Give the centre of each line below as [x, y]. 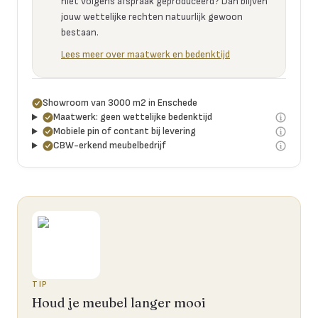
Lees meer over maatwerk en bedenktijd [146, 54]
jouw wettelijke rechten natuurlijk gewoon [152, 17]
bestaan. [80, 32]
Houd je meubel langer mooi [119, 303]
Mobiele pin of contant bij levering [124, 131]
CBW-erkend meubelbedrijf [109, 145]
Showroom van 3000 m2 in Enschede [120, 103]
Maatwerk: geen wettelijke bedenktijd [132, 117]
